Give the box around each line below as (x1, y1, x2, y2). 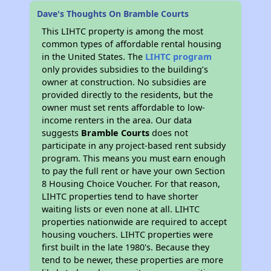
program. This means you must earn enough (42, 152, 226, 164)
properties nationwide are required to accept (42, 216, 227, 227)
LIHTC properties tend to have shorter (42, 191, 199, 202)
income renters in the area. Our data (42, 114, 192, 126)
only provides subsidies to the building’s (42, 64, 209, 75)
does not (149, 127, 189, 139)
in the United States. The (42, 51, 146, 62)
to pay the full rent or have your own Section (42, 165, 226, 177)
